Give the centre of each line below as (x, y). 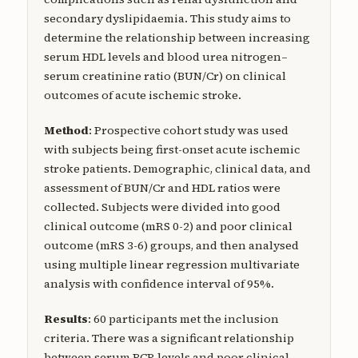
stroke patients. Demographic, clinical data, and (177, 169)
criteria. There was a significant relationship (169, 338)
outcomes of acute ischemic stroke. (142, 95)
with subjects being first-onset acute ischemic (172, 150)
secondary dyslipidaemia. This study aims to (167, 19)
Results (66, 319)
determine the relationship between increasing (177, 38)
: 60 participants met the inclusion (183, 319)
